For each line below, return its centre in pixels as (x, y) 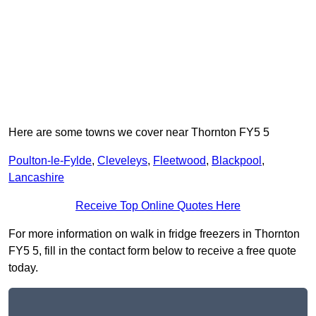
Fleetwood (180, 161)
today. (23, 268)
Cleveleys (122, 161)
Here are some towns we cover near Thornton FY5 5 (139, 133)
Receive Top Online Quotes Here (158, 206)
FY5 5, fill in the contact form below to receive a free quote (152, 251)
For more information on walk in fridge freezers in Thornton (154, 234)
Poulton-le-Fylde (50, 161)
